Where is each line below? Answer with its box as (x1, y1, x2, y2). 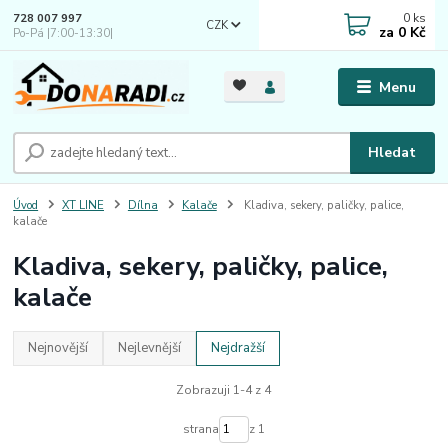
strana (182, 421, 219, 438)
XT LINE (62, 197, 104, 213)
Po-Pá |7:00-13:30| (13, 25, 114, 41)
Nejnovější (28, 338, 89, 357)
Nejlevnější (118, 338, 182, 357)
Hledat (368, 142, 417, 162)
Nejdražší (211, 338, 266, 357)
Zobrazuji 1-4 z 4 (176, 382, 272, 399)
